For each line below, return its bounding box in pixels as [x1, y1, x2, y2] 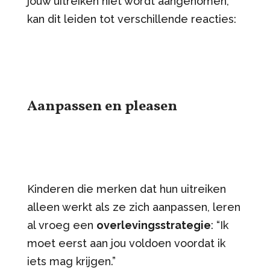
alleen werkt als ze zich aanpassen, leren [27, 200, 240, 213]
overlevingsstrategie [96, 218, 211, 231]
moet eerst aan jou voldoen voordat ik [27, 236, 225, 250]
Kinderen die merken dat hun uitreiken [27, 182, 226, 195]
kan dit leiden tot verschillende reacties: [27, 12, 236, 25]
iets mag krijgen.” [27, 254, 119, 268]
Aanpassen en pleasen [27, 96, 177, 117]
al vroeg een [27, 218, 96, 231]
